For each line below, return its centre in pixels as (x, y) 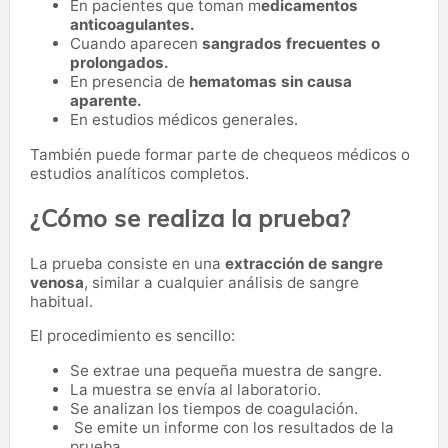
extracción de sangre (304, 264)
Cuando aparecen (136, 44)
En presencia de (129, 82)
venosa (57, 283)
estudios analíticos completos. (139, 174)
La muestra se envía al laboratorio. (195, 390)
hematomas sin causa (270, 82)
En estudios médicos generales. (184, 120)
